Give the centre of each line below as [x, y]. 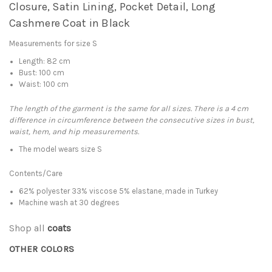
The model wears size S [61, 149]
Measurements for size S [53, 43]
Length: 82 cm [45, 61]
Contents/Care [36, 173]
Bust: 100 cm [42, 72]
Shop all [28, 228]
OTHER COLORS [42, 249]
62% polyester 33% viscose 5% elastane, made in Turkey [119, 191]
